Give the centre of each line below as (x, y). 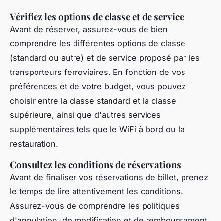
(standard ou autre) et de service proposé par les (105, 58)
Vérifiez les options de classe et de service (97, 17)
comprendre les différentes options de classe (98, 44)
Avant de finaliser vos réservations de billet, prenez (109, 177)
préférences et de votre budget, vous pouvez (98, 87)
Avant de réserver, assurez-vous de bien (89, 29)
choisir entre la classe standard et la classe (93, 101)
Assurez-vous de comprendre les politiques (95, 206)
